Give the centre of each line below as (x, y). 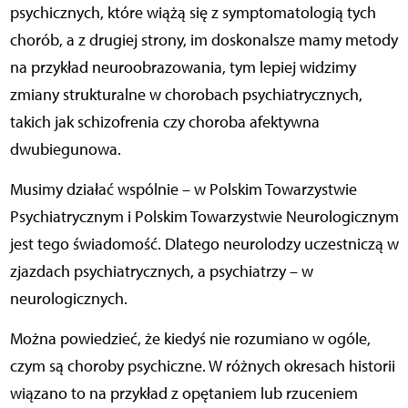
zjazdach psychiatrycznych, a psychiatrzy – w (161, 271)
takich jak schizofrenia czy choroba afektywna (164, 122)
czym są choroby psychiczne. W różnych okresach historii (202, 366)
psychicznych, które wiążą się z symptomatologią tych (193, 12)
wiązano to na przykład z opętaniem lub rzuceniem (184, 393)
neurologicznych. (68, 298)
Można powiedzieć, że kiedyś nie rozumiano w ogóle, (190, 338)
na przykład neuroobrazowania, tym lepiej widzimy (183, 67)
